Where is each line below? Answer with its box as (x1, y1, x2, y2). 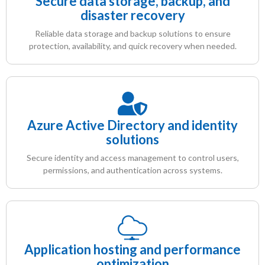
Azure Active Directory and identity (27, 117, 238, 133)
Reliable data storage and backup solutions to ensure (34, 28, 231, 38)
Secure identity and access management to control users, (26, 152, 239, 163)
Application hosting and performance (24, 241, 241, 257)
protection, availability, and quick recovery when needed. (28, 40, 237, 51)
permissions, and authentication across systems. (43, 164, 222, 175)
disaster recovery (80, 7, 185, 23)
